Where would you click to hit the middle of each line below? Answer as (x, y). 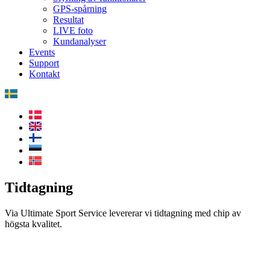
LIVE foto (73, 30)
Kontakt (44, 74)
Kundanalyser (80, 41)
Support (44, 63)
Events (42, 52)
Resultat (68, 20)
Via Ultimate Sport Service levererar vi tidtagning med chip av (123, 213)
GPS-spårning (80, 9)
